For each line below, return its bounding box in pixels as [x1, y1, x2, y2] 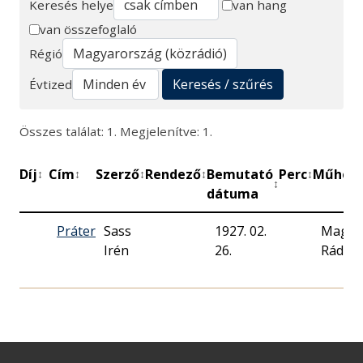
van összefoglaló [40, 21, 137, 38]
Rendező [145, 165, 201, 184]
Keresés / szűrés [173, 75, 273, 94]
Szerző [96, 165, 139, 184]
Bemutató [207, 165, 273, 184]
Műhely [313, 165, 361, 184]
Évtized [29, 76, 72, 93]
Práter [57, 222, 96, 241]
